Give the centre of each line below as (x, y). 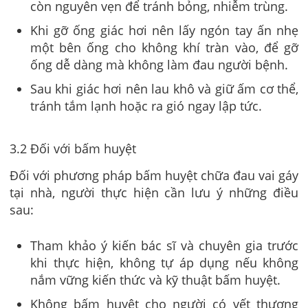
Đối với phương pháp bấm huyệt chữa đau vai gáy (154, 175)
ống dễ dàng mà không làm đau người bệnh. (159, 65)
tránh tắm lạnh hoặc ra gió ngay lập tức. (146, 106)
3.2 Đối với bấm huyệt (73, 149)
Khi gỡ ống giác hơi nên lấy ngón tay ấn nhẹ (164, 31)
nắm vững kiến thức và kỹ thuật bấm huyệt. (155, 279)
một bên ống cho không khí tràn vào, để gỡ (164, 48)
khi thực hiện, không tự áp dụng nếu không (164, 262)
